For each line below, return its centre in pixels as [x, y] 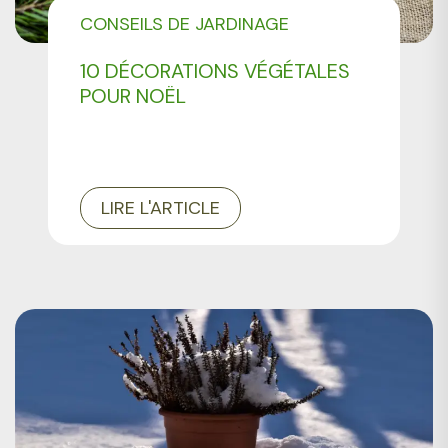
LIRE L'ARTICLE [161, 207]
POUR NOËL [133, 95]
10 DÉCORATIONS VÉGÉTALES [215, 70]
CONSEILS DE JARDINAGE [185, 23]
